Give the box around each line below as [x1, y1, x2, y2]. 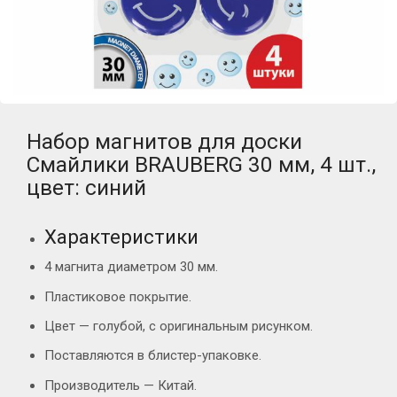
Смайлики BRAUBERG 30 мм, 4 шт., [27, 152, 376, 177]
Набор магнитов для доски [27, 128, 302, 154]
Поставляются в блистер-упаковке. [44, 347, 261, 364]
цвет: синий [27, 175, 146, 200]
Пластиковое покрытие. [44, 288, 191, 305]
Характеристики [44, 225, 198, 248]
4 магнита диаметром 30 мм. [44, 259, 218, 276]
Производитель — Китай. [44, 377, 197, 393]
